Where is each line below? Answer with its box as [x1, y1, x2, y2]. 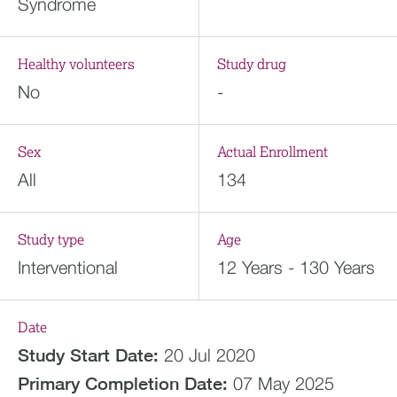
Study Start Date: [18, 345, 159, 365]
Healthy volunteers [18, 58, 135, 72]
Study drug [216, 58, 286, 72]
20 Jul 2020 [164, 345, 255, 365]
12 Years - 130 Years [216, 257, 375, 277]
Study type [18, 233, 84, 247]
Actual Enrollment [216, 145, 328, 160]
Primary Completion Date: [18, 373, 228, 393]
